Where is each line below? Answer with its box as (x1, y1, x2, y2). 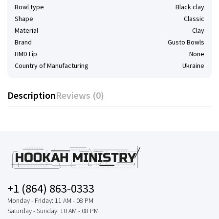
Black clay (175, 2, 204, 11)
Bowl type (15, 2, 44, 11)
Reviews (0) (56, 89, 104, 101)
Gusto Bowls (168, 38, 204, 46)
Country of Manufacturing (15, 61, 88, 70)
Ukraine (182, 61, 204, 70)
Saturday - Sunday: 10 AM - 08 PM (7, 206, 99, 215)
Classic (184, 14, 204, 23)
